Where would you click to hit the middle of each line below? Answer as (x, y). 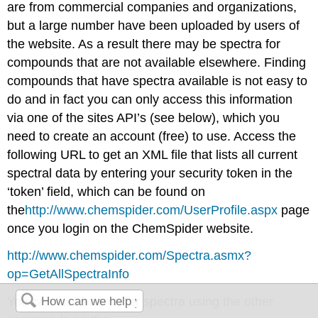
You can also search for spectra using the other (141, 302)
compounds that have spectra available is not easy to (158, 81)
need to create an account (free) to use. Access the (152, 136)
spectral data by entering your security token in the (150, 173)
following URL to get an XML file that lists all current (153, 154)
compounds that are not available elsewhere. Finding (157, 62)
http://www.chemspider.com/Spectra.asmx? (130, 256)
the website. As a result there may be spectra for (144, 44)
